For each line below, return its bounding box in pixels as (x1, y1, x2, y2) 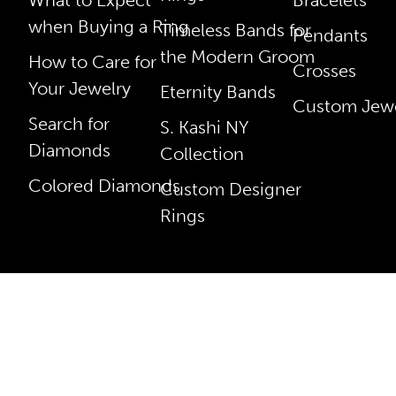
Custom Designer (160, 178, 302, 200)
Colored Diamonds (28, 174, 180, 196)
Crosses (292, 59, 356, 81)
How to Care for (28, 50, 156, 72)
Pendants (292, 24, 368, 46)
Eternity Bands (160, 80, 277, 103)
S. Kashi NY (160, 116, 249, 138)
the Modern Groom (160, 45, 316, 67)
